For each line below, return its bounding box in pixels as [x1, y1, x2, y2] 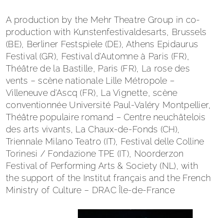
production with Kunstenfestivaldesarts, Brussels [6, 27, 207, 37]
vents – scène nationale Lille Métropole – [6, 75, 175, 86]
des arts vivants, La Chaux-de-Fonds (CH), [6, 124, 180, 135]
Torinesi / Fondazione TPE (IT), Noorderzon [6, 148, 184, 159]
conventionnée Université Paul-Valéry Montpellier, [6, 100, 211, 110]
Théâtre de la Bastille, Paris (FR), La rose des [6, 63, 190, 74]
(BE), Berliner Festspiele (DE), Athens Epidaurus [6, 39, 199, 50]
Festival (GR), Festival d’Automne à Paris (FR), [6, 51, 190, 62]
